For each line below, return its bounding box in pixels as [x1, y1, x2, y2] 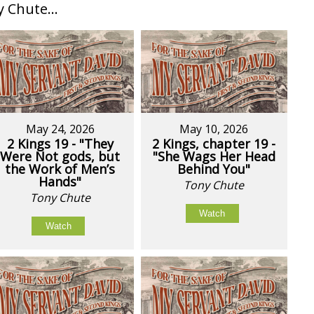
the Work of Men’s [5, 160, 116, 177]
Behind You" [177, 160, 251, 177]
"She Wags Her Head [152, 147, 275, 165]
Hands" [39, 172, 82, 190]
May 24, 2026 [25, 121, 95, 137]
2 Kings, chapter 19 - [152, 135, 276, 152]
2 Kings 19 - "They [6, 135, 114, 152]
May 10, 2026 [179, 121, 249, 137]
